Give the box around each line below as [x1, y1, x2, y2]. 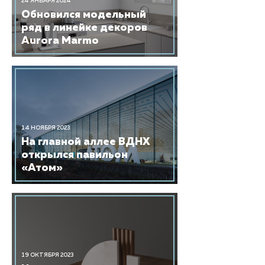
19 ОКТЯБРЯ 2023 [21, 252, 73, 258]
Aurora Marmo [21, 35, 99, 46]
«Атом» [21, 163, 63, 173]
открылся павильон [21, 150, 128, 160]
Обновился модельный [21, 9, 146, 20]
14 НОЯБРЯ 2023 [21, 125, 70, 131]
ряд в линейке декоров [21, 22, 147, 33]
